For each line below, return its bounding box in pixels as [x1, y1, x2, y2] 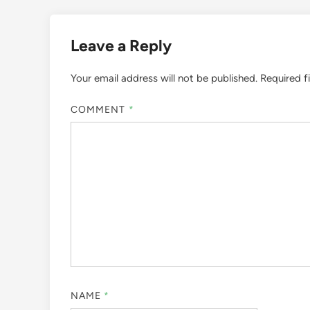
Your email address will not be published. [71, 72, 257, 84]
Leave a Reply [71, 36, 172, 55]
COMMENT [71, 103, 129, 116]
